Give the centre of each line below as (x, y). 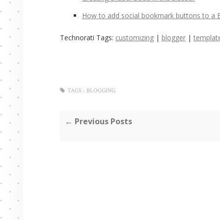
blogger (174, 38)
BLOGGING (101, 91)
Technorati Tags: (88, 38)
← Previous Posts (98, 121)
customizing (135, 38)
